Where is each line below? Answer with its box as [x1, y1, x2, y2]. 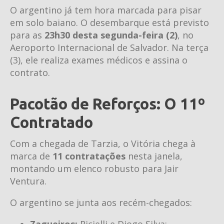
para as [10, 28, 44, 41]
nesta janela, [125, 149, 182, 162]
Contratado [10, 113, 93, 131]
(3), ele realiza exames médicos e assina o [10, 53, 187, 66]
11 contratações [52, 149, 125, 162]
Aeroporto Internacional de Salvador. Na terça [10, 41, 208, 53]
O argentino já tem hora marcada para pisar [10, 3, 201, 16]
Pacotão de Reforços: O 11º [10, 94, 205, 112]
